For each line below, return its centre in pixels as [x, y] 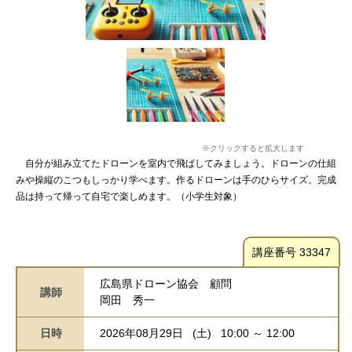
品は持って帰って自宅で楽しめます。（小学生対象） [129, 196]
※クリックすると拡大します [253, 148]
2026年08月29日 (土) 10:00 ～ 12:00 [197, 333]
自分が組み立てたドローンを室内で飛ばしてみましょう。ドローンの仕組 [176, 163]
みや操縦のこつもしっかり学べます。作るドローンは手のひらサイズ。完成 [176, 180]
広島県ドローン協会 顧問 [166, 283]
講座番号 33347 [291, 252]
